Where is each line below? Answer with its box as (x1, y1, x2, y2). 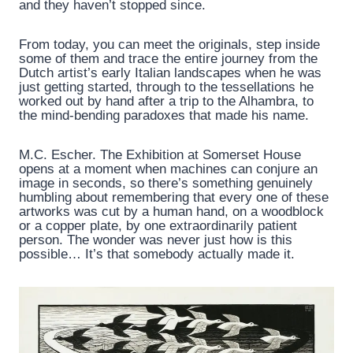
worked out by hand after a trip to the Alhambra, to (19, 94, 314, 110)
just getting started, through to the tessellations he (19, 80, 314, 95)
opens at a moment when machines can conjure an (19, 162, 318, 177)
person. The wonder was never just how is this (19, 232, 292, 248)
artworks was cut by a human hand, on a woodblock (19, 204, 324, 220)
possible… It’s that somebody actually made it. (19, 247, 295, 262)
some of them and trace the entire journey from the (19, 51, 318, 67)
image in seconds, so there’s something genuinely (19, 176, 313, 191)
